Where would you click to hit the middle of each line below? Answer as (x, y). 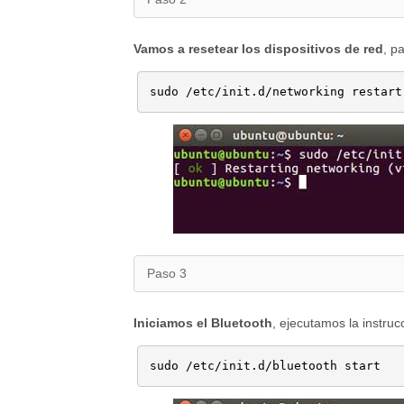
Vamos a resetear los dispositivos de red (258, 49)
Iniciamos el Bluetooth (203, 323)
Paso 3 (167, 274)
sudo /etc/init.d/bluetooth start (266, 366)
